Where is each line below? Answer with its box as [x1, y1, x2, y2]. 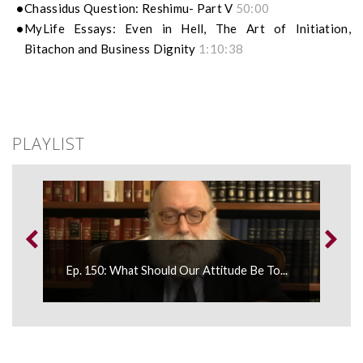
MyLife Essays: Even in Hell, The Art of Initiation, [24, 21, 351, 36]
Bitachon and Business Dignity [24, 41, 199, 57]
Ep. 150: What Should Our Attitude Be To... [65, 263, 288, 278]
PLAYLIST [12, 133, 85, 156]
